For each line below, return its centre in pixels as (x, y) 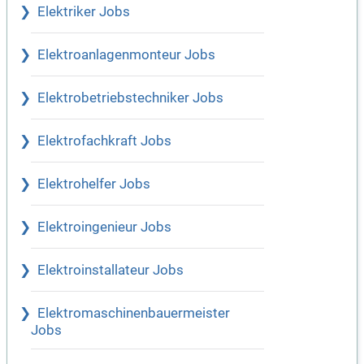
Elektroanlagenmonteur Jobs (126, 55)
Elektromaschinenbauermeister (134, 314)
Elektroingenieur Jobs (104, 227)
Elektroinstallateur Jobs (110, 271)
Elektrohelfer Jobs (94, 184)
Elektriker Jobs (84, 12)
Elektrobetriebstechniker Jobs (130, 98)
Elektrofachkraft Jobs (104, 141)
